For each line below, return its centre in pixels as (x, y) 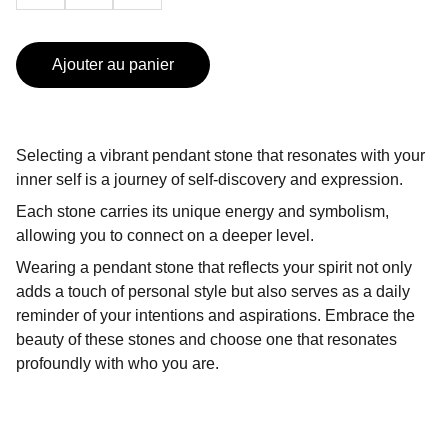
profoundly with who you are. (117, 363)
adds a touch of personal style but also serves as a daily (213, 291)
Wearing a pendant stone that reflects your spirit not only (214, 267)
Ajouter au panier (113, 64)
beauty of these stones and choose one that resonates (206, 339)
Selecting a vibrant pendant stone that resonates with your (220, 155)
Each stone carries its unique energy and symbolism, (202, 211)
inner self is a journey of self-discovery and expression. (209, 179)
